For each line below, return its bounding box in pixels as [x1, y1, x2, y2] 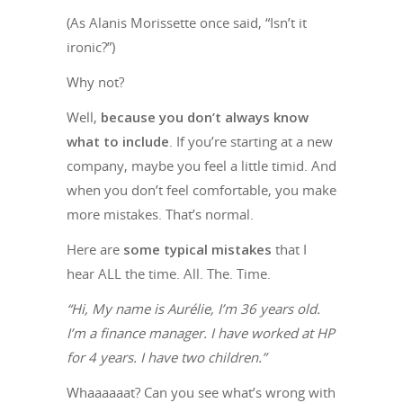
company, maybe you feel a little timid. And [67, 156, 336, 175]
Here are [67, 239, 123, 258]
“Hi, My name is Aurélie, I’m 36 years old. [67, 299, 320, 318]
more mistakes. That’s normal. [67, 204, 254, 223]
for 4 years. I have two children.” [67, 347, 266, 366]
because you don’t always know [101, 107, 309, 126]
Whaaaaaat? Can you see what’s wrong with [67, 382, 336, 401]
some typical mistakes [123, 239, 272, 258]
